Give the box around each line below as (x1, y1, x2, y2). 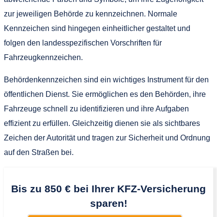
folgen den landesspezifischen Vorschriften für (4, 38, 162, 47)
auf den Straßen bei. (4, 148, 74, 156)
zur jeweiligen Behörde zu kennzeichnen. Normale (4, 9, 177, 18)
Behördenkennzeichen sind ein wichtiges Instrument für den (4, 75, 209, 84)
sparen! (90, 198, 127, 209)
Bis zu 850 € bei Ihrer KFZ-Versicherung (11, 183, 206, 195)
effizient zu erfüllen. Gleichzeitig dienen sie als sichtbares (4, 119, 200, 127)
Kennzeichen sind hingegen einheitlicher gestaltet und (4, 24, 190, 32)
